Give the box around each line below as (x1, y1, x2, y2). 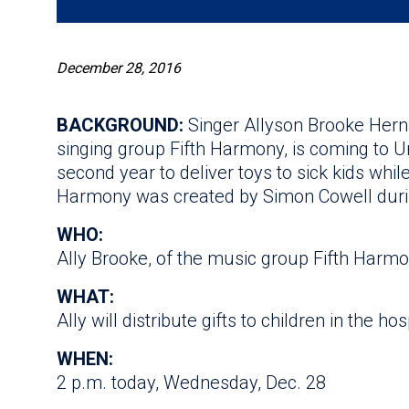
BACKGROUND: (57, 113, 188, 136)
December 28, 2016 (57, 58, 181, 77)
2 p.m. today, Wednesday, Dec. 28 (57, 371, 326, 393)
